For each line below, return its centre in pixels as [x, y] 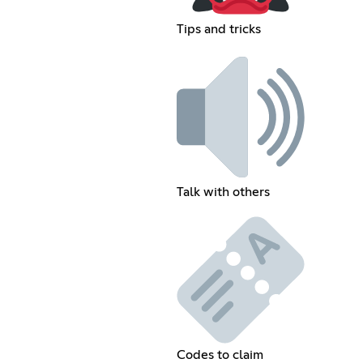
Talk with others [224, 192]
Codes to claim [220, 354]
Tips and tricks [219, 29]
